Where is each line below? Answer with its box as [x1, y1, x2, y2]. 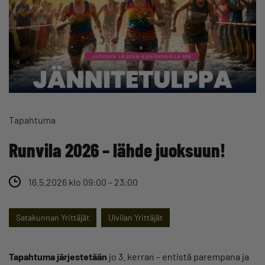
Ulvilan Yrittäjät [108, 212, 163, 222]
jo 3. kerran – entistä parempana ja [107, 250, 249, 262]
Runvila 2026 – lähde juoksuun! [9, 138, 225, 161]
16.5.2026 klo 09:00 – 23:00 [28, 176, 138, 188]
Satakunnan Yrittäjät [16, 212, 89, 222]
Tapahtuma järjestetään [9, 250, 107, 262]
